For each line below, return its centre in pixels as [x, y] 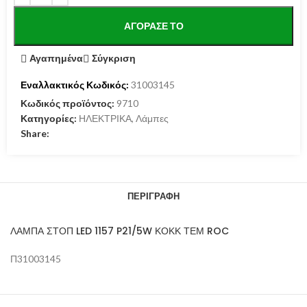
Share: [35, 133]
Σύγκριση [114, 58]
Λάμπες [152, 118]
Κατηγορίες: [49, 118]
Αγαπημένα [57, 58]
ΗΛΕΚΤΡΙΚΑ [105, 118]
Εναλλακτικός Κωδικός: [75, 84]
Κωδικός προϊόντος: [69, 103]
